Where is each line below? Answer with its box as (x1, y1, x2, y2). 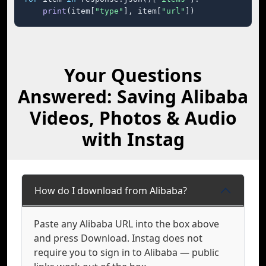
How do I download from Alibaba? (34, 183, 187, 197)
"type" (95, 7, 123, 15)
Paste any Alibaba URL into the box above (34, 217, 219, 230)
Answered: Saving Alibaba (18, 84, 248, 109)
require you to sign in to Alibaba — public (34, 246, 219, 259)
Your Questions (64, 63, 202, 87)
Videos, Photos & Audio (29, 106, 237, 130)
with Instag (81, 127, 185, 151)
